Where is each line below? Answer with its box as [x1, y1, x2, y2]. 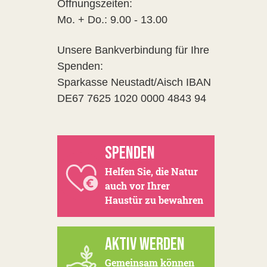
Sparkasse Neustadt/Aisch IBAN [57, 76, 211, 88]
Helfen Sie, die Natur [105, 165, 198, 178]
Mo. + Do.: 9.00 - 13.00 [57, 14, 167, 26]
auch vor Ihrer [105, 179, 170, 192]
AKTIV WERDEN [105, 234, 185, 255]
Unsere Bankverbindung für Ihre [57, 44, 209, 56]
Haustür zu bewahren [105, 194, 203, 206]
